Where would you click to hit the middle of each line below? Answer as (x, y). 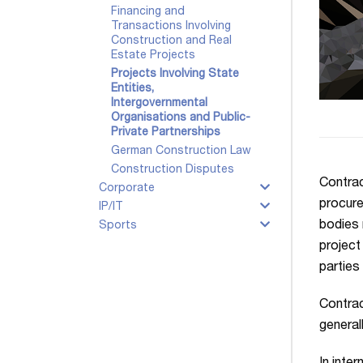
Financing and (148, 12)
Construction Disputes (173, 170)
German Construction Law (181, 152)
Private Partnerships (166, 133)
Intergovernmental (159, 104)
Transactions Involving (171, 27)
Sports (118, 226)
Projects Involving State (175, 75)
